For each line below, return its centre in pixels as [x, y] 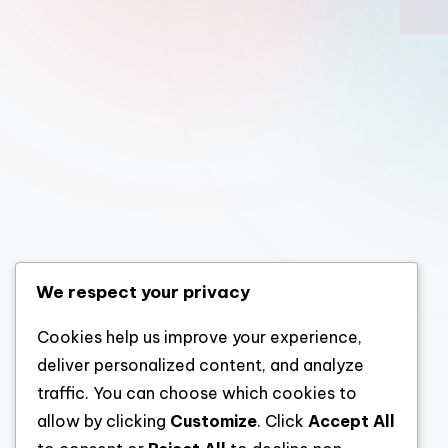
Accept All [351, 421]
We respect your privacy [143, 292]
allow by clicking [103, 421]
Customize [213, 421]
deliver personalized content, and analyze [200, 365]
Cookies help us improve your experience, [199, 337]
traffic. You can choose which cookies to [197, 393]
